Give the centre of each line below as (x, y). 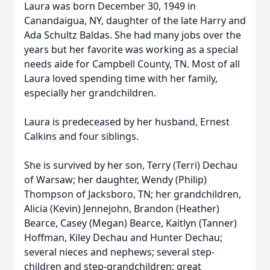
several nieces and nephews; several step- (119, 252)
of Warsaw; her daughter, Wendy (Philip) (115, 180)
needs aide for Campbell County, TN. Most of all (132, 64)
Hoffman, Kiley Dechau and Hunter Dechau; (123, 237)
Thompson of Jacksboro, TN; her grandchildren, (133, 194)
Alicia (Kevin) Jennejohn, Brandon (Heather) (122, 209)
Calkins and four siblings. (81, 136)
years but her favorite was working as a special (131, 49)
